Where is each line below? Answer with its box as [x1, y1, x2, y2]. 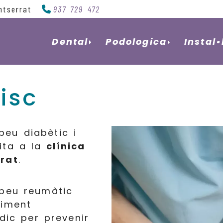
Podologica [106, 35, 167, 48]
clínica [46, 140, 86, 152]
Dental [52, 35, 89, 48]
